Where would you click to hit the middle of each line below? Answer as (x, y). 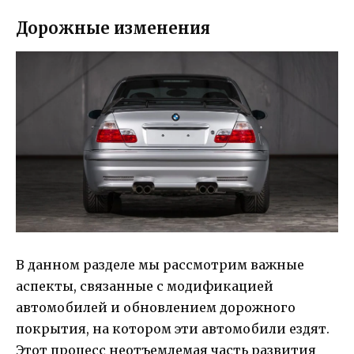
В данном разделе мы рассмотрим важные (160, 264)
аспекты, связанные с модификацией (145, 286)
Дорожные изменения (113, 28)
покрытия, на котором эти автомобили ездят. (173, 328)
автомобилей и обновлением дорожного (156, 307)
